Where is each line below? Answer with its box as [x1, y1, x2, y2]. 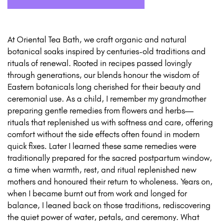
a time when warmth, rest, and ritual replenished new [7, 165, 196, 175]
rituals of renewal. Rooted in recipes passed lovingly [7, 58, 191, 69]
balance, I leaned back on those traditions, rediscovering [7, 200, 211, 211]
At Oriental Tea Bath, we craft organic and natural [7, 35, 186, 45]
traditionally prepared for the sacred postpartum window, [7, 153, 212, 163]
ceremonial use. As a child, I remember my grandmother [7, 94, 206, 104]
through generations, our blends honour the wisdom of [7, 70, 199, 80]
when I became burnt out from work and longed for [7, 188, 187, 199]
